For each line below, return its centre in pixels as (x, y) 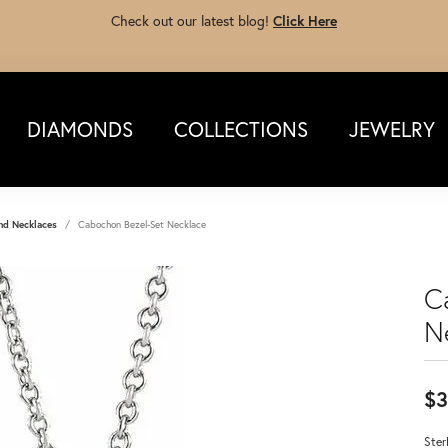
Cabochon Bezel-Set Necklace (142, 224)
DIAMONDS (79, 128)
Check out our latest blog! (192, 20)
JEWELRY (391, 128)
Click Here (305, 20)
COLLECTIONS (240, 128)
